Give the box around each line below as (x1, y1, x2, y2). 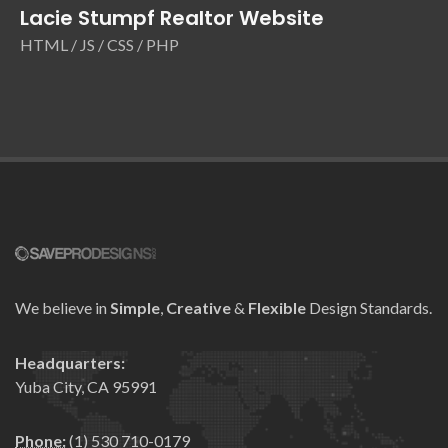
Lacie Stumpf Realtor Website (20, 4, 324, 33)
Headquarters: (15, 353, 125, 373)
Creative (166, 298, 231, 318)
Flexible (248, 298, 306, 318)
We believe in (15, 298, 110, 318)
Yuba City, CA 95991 (15, 377, 157, 397)
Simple (110, 298, 160, 318)
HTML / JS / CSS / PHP (20, 35, 179, 55)
